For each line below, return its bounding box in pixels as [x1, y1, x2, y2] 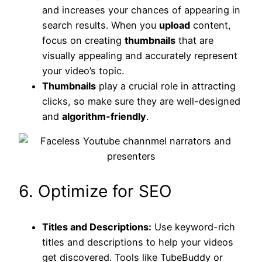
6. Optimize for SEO [19, 181, 172, 202]
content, [190, 19, 231, 31]
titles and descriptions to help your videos [42, 236, 233, 249]
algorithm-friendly [62, 110, 146, 122]
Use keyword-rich [151, 221, 235, 233]
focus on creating [42, 34, 125, 46]
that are [175, 34, 213, 46]
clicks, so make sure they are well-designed [42, 95, 240, 107]
